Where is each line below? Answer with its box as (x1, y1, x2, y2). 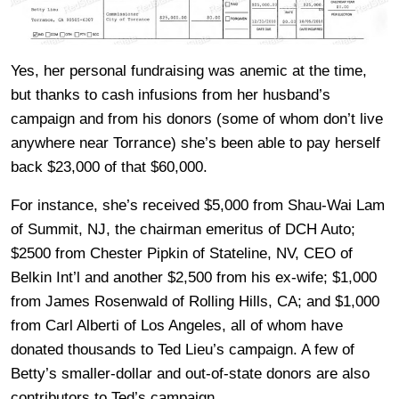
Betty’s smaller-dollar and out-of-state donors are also (11, 365, 370, 383)
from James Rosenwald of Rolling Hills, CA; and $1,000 (11, 293, 379, 311)
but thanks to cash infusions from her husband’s (11, 86, 330, 104)
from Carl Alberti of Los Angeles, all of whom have (11, 317, 343, 335)
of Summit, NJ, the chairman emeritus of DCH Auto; (11, 221, 355, 239)
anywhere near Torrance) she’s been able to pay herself (11, 134, 380, 152)
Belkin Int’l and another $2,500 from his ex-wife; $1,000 (11, 269, 377, 287)
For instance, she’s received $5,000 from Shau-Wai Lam (11, 197, 385, 215)
